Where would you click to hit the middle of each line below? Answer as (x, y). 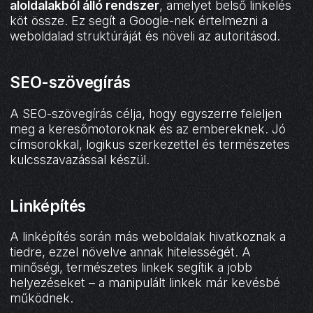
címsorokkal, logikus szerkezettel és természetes (150, 144)
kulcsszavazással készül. (80, 159)
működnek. (42, 298)
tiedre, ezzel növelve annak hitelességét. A (131, 252)
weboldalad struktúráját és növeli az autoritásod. (145, 36)
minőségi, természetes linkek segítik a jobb (131, 268)
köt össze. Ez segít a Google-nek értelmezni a (139, 20)
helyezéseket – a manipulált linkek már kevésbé (145, 283)
